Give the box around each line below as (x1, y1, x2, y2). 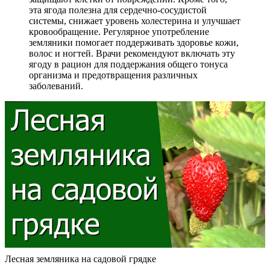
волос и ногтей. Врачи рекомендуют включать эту (29, 48, 235, 58)
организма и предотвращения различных (29, 69, 198, 80)
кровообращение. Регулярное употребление (29, 26, 209, 37)
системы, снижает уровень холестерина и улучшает (29, 15, 240, 26)
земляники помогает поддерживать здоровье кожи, (29, 37, 239, 48)
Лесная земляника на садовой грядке (5, 253, 156, 264)
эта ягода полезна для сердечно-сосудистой (29, 4, 207, 15)
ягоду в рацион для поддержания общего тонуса (29, 58, 228, 69)
